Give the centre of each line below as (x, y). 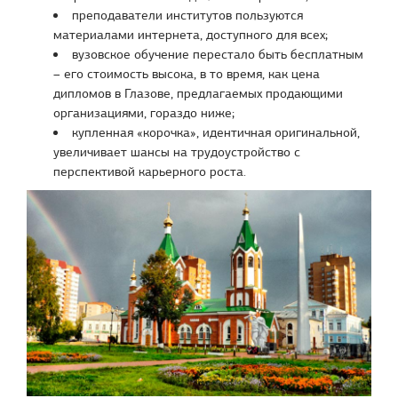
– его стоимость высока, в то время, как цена (187, 74)
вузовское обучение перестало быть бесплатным (218, 54)
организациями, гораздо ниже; (144, 113)
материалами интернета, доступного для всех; (191, 35)
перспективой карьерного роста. (150, 171)
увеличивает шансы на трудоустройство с (177, 152)
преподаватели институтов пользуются (187, 15)
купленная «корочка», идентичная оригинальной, (216, 132)
